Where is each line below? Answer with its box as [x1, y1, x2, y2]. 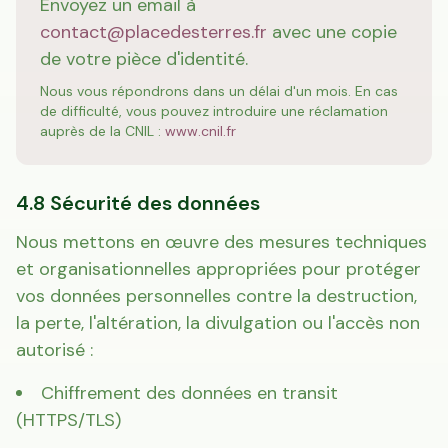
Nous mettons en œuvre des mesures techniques [16, 230, 427, 254]
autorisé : [16, 338, 93, 362]
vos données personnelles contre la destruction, [16, 284, 417, 308]
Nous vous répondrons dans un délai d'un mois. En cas [40, 82, 398, 100]
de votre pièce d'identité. [40, 47, 248, 71]
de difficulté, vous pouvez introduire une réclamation [40, 102, 388, 120]
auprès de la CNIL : [40, 122, 165, 140]
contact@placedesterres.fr [40, 20, 267, 44]
